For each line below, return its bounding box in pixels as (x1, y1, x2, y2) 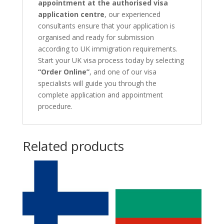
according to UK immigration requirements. (37, 44, 177, 54)
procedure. (37, 101, 72, 111)
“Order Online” (37, 67, 89, 77)
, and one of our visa (89, 67, 156, 77)
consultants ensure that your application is (37, 21, 175, 31)
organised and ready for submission (37, 32, 154, 42)
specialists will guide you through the (37, 78, 156, 88)
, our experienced (104, 9, 160, 19)
